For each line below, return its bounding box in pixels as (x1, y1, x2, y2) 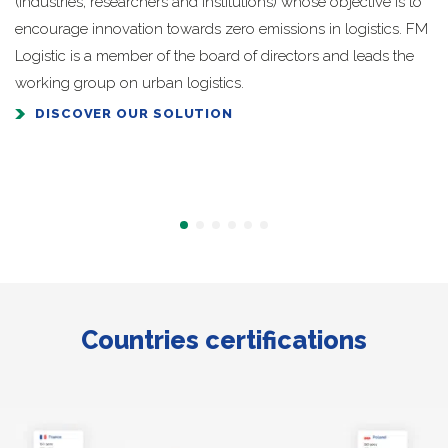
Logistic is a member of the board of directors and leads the (15, 47, 414, 66)
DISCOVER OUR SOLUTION (35, 106, 234, 122)
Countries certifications (81, 325, 367, 356)
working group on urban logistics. (15, 74, 244, 93)
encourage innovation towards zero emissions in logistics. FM (15, 20, 428, 39)
